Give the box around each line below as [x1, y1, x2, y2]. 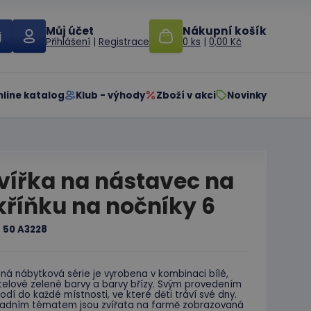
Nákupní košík [183, 24, 267, 38]
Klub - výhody [76, 88, 145, 102]
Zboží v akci [156, 88, 216, 102]
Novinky [227, 88, 267, 102]
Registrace [99, 35, 149, 49]
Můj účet [46, 24, 94, 38]
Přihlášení [46, 35, 90, 49]
